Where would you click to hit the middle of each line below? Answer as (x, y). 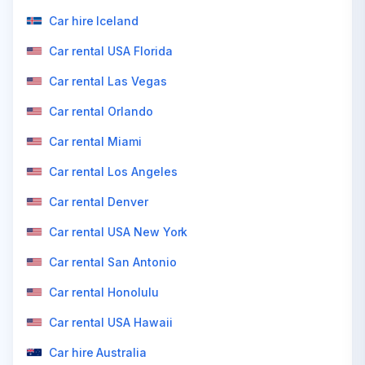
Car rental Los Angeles (113, 172)
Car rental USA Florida (111, 51)
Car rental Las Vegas (108, 81)
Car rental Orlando (101, 111)
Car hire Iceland (94, 21)
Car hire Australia (98, 352)
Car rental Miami (95, 141)
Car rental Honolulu (104, 292)
